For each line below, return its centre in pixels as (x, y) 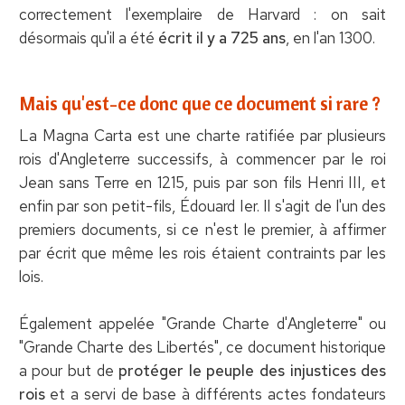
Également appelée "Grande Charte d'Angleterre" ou (202, 323)
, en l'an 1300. (330, 38)
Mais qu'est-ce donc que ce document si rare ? (199, 103)
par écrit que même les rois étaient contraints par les (202, 253)
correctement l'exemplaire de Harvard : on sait (202, 14)
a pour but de (69, 370)
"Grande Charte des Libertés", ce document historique (202, 347)
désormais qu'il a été (88, 38)
